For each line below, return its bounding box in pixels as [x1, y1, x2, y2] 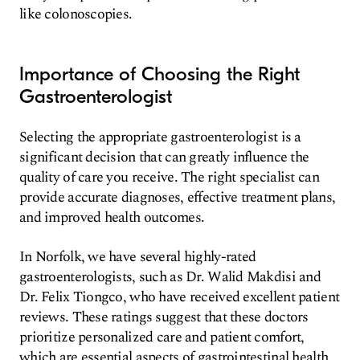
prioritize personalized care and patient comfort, [19, 326, 305, 348]
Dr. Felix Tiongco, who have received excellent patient [19, 286, 340, 308]
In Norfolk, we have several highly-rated [19, 246, 256, 268]
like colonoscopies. [19, 3, 133, 25]
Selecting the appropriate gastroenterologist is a [19, 126, 301, 148]
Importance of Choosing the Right [19, 63, 300, 85]
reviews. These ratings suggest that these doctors [19, 306, 309, 328]
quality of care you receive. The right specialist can [19, 166, 319, 188]
